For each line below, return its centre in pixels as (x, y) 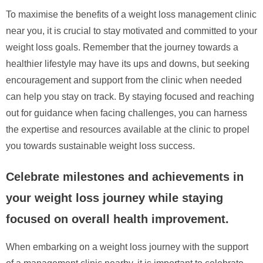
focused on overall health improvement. (117, 219)
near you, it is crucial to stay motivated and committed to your (131, 31)
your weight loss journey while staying (114, 198)
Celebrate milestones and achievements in (125, 176)
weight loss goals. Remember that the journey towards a (122, 47)
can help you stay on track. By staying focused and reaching (130, 96)
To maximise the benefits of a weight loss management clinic (131, 14)
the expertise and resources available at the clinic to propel (128, 129)
